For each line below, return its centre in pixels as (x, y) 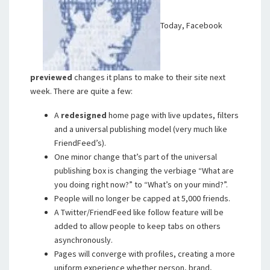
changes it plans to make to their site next (149, 77)
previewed (51, 77)
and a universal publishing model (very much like (141, 129)
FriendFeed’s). (80, 143)
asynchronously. (83, 240)
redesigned (84, 115)
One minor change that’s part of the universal (136, 157)
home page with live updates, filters (173, 115)
